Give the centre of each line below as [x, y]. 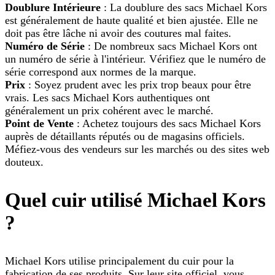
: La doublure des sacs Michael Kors [184, 8]
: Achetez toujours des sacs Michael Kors [167, 124]
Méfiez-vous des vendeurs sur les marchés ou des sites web [137, 149]
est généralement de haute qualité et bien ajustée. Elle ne [131, 21]
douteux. [24, 162]
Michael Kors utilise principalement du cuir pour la [119, 261]
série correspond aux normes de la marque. [101, 72]
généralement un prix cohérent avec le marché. [109, 111]
